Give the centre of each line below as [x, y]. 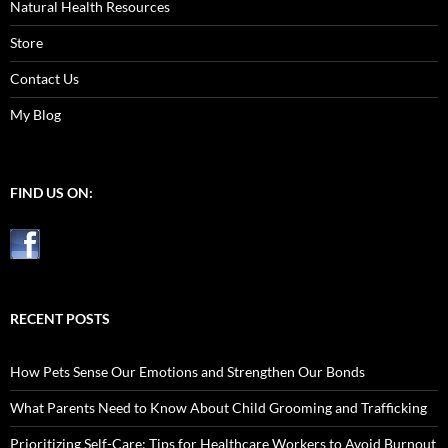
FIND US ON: [51, 193]
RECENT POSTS [60, 319]
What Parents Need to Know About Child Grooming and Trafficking [218, 408]
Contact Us [44, 79]
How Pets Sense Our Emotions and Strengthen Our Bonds [187, 372]
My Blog [35, 115]
